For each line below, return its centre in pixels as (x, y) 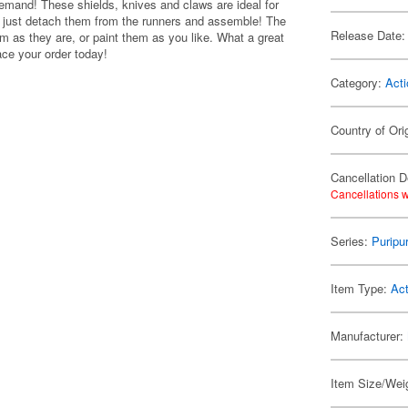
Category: (358, 82)
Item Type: (361, 288)
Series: (352, 241)
